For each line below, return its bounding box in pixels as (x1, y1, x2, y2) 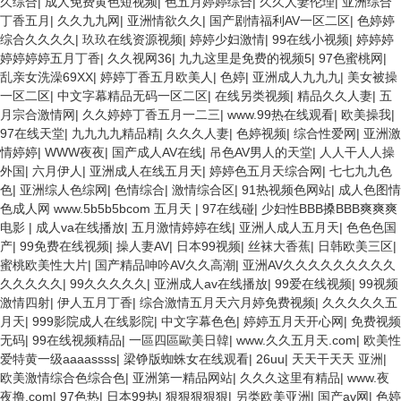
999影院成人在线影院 (32, 314, 154, 328)
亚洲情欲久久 (127, 13, 202, 28)
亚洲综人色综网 (20, 183, 107, 197)
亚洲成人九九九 (252, 70, 340, 84)
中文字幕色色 (161, 314, 236, 328)
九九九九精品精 (72, 126, 159, 141)
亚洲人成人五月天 (239, 220, 339, 235)
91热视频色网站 (242, 183, 331, 197)
